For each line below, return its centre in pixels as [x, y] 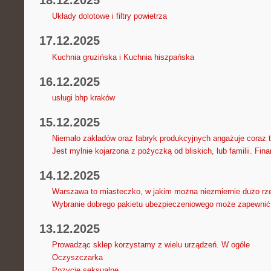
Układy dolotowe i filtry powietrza [109, 16]
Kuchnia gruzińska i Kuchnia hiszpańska [123, 57]
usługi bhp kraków [83, 97]
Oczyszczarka [77, 258]
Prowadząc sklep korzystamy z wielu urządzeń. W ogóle [151, 245]
